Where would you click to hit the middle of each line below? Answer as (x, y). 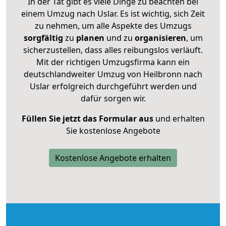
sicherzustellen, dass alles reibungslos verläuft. (113, 50)
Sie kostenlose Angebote (113, 130)
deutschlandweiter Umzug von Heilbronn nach (113, 74)
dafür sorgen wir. (113, 98)
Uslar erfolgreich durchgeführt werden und (113, 86)
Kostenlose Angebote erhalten (113, 158)
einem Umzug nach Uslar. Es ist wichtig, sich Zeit (113, 13)
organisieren (159, 38)
